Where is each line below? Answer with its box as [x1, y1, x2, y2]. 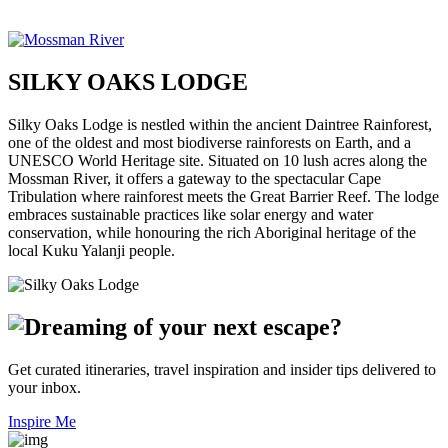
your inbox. [8, 378, 81, 396]
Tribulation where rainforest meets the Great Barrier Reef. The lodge [8, 187, 439, 205]
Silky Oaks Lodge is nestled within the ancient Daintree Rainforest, [8, 115, 432, 133]
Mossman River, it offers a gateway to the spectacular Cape [8, 169, 381, 187]
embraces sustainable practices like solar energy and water [8, 205, 373, 223]
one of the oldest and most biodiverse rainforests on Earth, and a [8, 133, 411, 151]
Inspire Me [8, 412, 76, 430]
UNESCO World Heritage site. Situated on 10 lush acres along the [8, 151, 427, 169]
